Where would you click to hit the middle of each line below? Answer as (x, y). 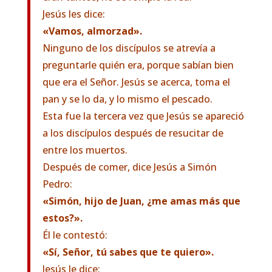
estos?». (62, 218)
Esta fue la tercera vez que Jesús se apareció (143, 116)
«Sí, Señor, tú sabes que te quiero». (128, 252)
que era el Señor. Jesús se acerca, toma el (136, 82)
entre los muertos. (85, 150)
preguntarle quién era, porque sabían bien (138, 65)
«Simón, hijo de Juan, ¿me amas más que (141, 201)
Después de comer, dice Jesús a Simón (129, 167)
